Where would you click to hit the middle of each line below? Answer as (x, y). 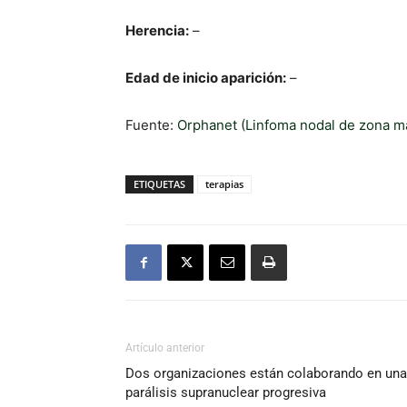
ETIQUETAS (159, 184)
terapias (224, 184)
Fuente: (151, 125)
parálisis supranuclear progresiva (226, 392)
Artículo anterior (165, 348)
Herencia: (157, 30)
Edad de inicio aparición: (206, 78)
